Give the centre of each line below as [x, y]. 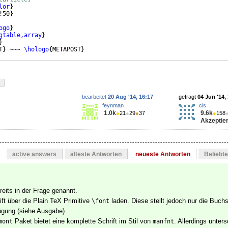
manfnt [163, 222]
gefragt [188, 97]
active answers [34, 154]
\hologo [36, 50]
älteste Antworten [96, 154]
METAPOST [67, 50]
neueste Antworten [163, 154]
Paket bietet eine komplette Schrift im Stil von [83, 221]
